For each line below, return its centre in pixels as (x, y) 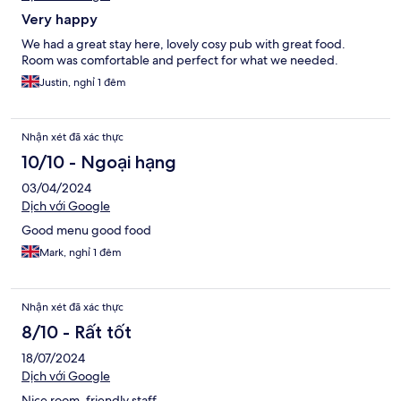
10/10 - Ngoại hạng (99, 162)
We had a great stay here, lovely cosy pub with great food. (183, 44)
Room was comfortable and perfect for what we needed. (180, 60)
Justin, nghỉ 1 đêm (83, 83)
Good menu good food (86, 230)
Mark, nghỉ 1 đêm (81, 253)
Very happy (60, 20)
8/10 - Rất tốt (77, 333)
